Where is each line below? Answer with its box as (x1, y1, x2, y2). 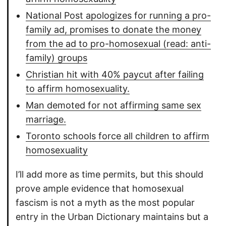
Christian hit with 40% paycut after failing (26, 69, 204, 80)
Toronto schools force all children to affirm (26, 131, 209, 142)
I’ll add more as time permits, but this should (16, 169, 203, 180)
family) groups (26, 52, 87, 64)
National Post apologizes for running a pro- (26, 10, 211, 21)
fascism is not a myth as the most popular (16, 197, 195, 208)
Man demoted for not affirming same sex (26, 100, 201, 111)
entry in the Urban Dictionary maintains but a (16, 211, 208, 222)
